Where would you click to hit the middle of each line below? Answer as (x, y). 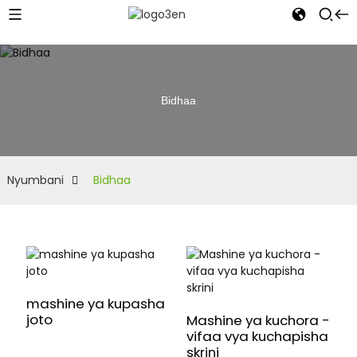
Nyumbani (35, 180)
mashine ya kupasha (95, 304)
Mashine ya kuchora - (258, 320)
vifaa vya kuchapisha (257, 336)
